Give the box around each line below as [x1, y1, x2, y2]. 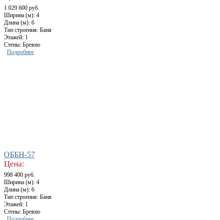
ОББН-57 [4, 150, 35, 159]
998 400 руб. [4, 171, 35, 179]
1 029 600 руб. [4, 4, 39, 12]
